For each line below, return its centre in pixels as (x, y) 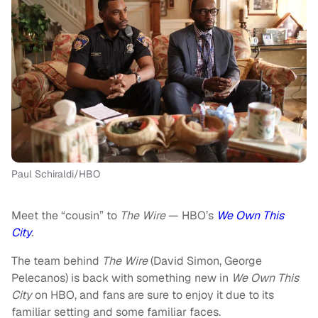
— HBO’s (191, 215)
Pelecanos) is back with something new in (121, 278)
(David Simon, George (205, 261)
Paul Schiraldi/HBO (56, 174)
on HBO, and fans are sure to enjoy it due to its (154, 295)
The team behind (57, 261)
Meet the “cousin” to (66, 215)
